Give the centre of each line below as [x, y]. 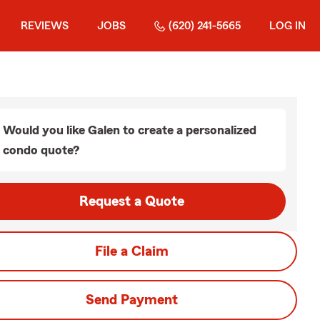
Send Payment [131, 300]
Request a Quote [131, 201]
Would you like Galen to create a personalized [130, 130]
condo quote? [41, 150]
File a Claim [131, 251]
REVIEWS [45, 26]
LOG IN [287, 26]
